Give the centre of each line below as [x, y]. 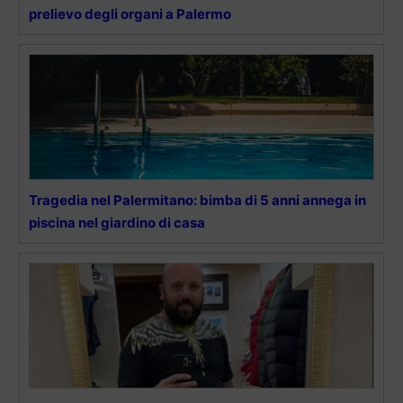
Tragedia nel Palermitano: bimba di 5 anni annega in [197, 200]
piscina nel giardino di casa [117, 222]
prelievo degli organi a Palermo [130, 13]
